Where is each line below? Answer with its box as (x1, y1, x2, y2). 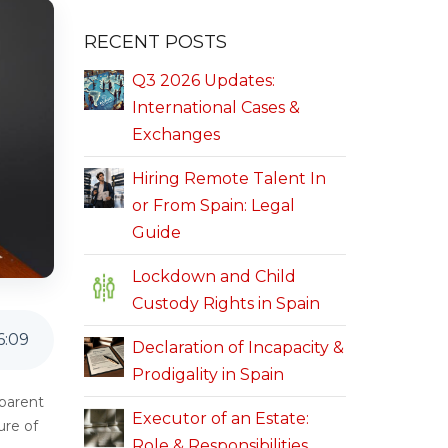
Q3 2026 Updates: (131, 71, 275, 90)
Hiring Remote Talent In (131, 169, 326, 188)
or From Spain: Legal (131, 196, 295, 215)
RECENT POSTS (83, 30, 227, 53)
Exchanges (131, 125, 220, 144)
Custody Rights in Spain (131, 294, 320, 313)
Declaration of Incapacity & (131, 338, 344, 357)
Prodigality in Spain (131, 365, 284, 384)
